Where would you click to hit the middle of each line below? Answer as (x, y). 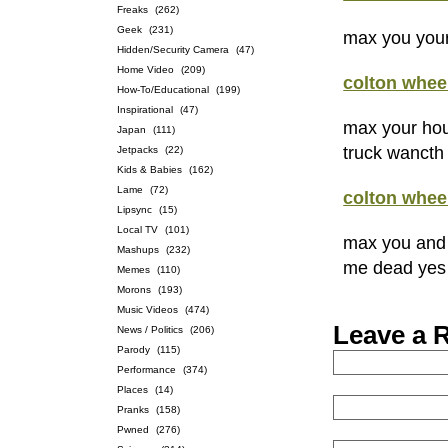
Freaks (132, 9)
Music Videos (147, 309)
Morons (134, 289)
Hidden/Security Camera (173, 49)
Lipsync (134, 209)
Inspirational (145, 109)
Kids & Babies (149, 169)
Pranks (133, 409)
